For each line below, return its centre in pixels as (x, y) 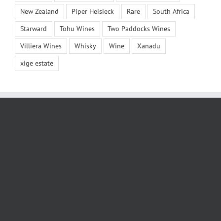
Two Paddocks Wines (139, 28)
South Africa (171, 11)
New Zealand (39, 11)
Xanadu (149, 46)
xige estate (37, 63)
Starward (34, 28)
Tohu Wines (77, 28)
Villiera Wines (41, 46)
